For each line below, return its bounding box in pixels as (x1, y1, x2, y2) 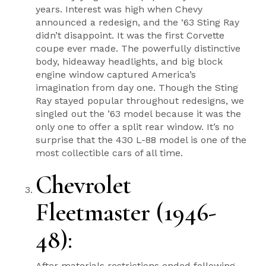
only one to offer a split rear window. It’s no (36, 121, 234, 132)
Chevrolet (36, 169, 131, 200)
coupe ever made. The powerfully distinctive (36, 42, 240, 54)
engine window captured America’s (36, 68, 196, 80)
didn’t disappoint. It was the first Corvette (36, 29, 224, 41)
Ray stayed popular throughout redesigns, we (36, 94, 244, 106)
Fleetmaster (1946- (36, 197, 217, 227)
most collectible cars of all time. (36, 147, 183, 159)
